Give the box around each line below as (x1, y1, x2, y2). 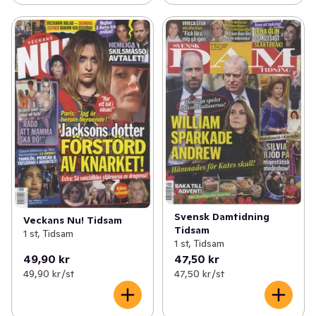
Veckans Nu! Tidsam (23, 213, 122, 226)
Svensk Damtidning (174, 210, 269, 224)
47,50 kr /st (174, 267, 224, 281)
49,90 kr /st (23, 267, 74, 281)
